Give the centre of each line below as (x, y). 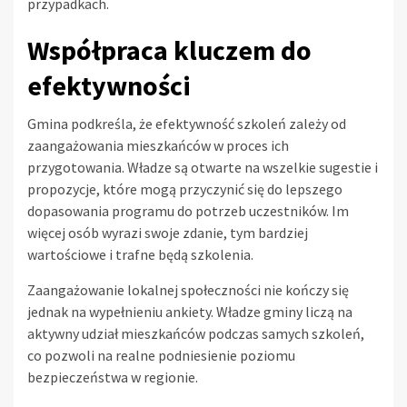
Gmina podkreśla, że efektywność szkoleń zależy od (187, 123)
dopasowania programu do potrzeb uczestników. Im (188, 210)
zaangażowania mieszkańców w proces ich (158, 145)
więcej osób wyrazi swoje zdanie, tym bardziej (168, 232)
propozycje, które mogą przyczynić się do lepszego (185, 189)
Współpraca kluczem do (169, 50)
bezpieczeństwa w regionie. (113, 377)
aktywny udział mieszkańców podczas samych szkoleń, (196, 333)
